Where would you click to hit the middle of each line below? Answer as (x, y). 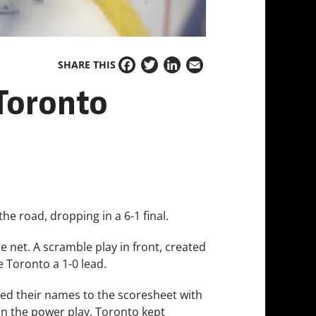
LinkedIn (186, 73)
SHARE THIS (87, 65)
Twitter (160, 73)
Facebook (144, 73)
